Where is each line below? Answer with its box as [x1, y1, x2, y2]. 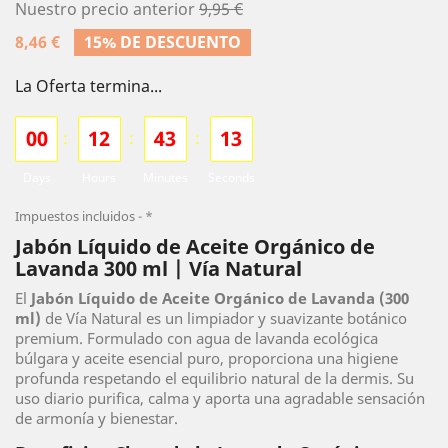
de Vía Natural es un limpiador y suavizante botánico [41, 308, 407, 328]
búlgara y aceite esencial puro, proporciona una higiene [15, 348, 398, 368]
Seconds [207, 169, 255, 186]
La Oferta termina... [15, 75, 162, 97]
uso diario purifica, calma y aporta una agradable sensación [15, 388, 425, 408]
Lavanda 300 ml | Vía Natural [15, 255, 302, 282]
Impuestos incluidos [15, 207, 138, 225]
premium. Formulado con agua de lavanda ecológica [15, 328, 378, 348]
